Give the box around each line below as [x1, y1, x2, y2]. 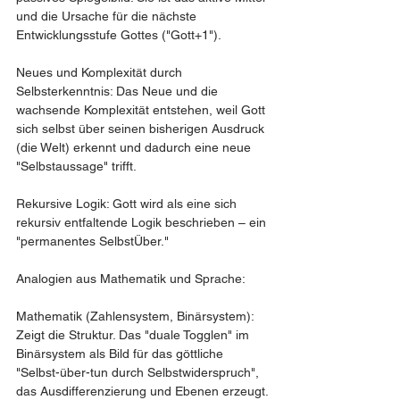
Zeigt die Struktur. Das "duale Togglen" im [16, 328, 253, 342]
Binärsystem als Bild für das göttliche [16, 346, 227, 361]
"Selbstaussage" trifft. [16, 159, 137, 173]
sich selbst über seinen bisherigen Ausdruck [16, 121, 268, 136]
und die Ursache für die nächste [16, 9, 200, 23]
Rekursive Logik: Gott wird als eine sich [16, 196, 240, 211]
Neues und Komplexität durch [16, 65, 186, 79]
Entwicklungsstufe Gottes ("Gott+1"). [16, 28, 221, 42]
